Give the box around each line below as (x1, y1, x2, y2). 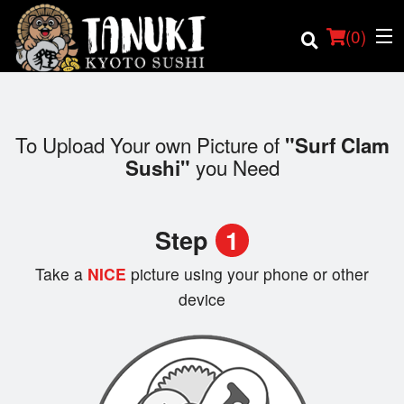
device (179, 288, 225, 311)
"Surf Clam (284, 131, 390, 161)
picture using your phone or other (131, 262, 369, 286)
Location (13, 202, 68, 219)
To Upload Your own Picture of (14, 130, 285, 160)
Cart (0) (62, 337, 100, 353)
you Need (189, 152, 280, 182)
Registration (13, 290, 90, 308)
